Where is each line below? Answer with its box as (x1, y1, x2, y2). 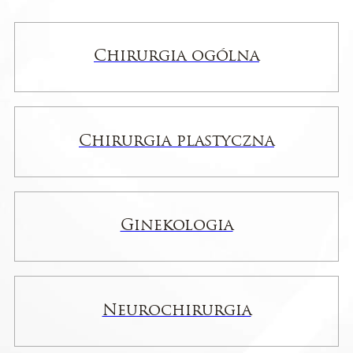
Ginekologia (120, 218, 233, 235)
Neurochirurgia (102, 303, 251, 319)
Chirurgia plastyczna (79, 133, 274, 150)
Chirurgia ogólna (94, 49, 259, 65)
